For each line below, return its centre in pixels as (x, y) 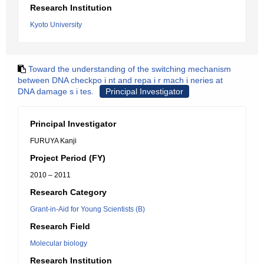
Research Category (68, 192)
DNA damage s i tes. (56, 91)
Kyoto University (56, 25)
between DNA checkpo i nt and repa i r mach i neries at (120, 80)
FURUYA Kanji (53, 141)
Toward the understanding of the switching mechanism (130, 69)
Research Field (60, 226)
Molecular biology (59, 243)
